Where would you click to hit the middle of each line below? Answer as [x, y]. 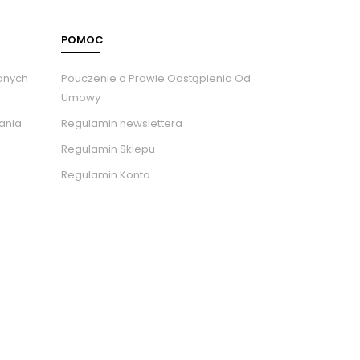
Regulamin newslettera [122, 124]
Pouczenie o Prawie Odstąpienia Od [156, 79]
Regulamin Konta [106, 175]
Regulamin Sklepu [108, 149]
